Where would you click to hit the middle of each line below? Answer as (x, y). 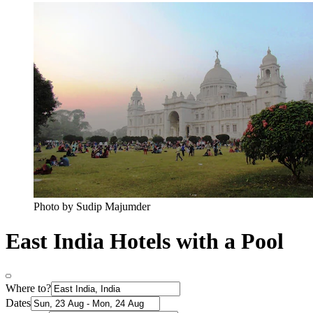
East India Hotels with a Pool (145, 241)
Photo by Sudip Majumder (92, 207)
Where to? (28, 289)
